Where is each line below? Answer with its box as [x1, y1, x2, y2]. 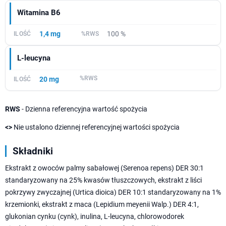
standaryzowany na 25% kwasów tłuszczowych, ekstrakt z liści [5, 176, 202, 185]
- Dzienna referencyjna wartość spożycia [20, 105, 147, 114]
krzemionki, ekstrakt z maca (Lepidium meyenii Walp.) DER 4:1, [5, 200, 199, 209]
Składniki [13, 145, 53, 157]
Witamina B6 [17, 8, 61, 18]
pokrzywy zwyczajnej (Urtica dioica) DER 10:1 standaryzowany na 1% [5, 188, 221, 197]
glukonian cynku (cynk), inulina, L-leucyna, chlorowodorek [5, 212, 184, 221]
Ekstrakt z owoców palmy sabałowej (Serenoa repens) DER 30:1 [5, 164, 204, 173]
